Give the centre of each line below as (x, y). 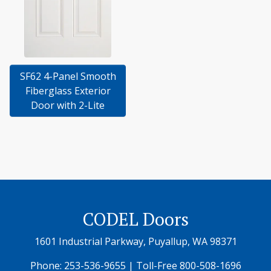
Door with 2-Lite (68, 105)
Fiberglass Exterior (68, 90)
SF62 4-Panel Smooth (68, 76)
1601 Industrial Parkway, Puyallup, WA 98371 (135, 241)
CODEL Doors (135, 219)
